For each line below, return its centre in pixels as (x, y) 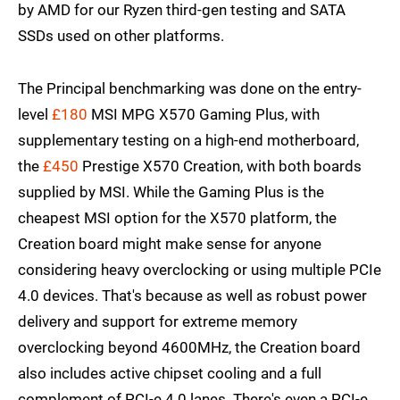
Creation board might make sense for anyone (170, 244)
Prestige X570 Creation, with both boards (220, 167)
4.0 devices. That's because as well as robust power (192, 296)
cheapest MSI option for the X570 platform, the (177, 218)
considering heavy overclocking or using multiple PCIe (200, 270)
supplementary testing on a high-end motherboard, (188, 141)
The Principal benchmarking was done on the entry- (190, 89)
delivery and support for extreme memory (158, 322)
